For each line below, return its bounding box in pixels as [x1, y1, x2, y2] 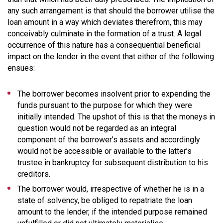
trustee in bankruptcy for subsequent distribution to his [17, 157, 208, 167]
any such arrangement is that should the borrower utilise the [7, 5, 215, 15]
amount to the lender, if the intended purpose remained [17, 207, 207, 217]
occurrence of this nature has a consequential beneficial [7, 40, 201, 50]
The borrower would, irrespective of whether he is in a [17, 184, 204, 194]
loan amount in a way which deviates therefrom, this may [7, 17, 203, 27]
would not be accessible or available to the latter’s [17, 146, 192, 156]
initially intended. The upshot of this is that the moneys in [17, 111, 215, 121]
